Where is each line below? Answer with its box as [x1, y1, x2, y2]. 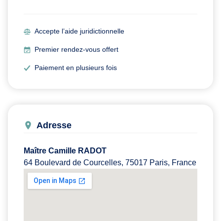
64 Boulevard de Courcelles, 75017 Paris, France [24, 158, 196, 167]
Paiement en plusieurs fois [35, 63, 117, 72]
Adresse [37, 120, 72, 130]
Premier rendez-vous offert [35, 45, 119, 53]
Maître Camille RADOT [24, 146, 107, 155]
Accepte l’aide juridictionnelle [35, 27, 125, 35]
